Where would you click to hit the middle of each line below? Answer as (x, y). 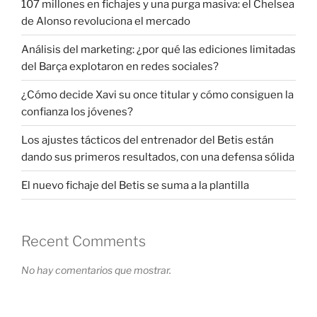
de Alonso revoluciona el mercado (106, 21)
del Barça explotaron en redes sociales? (120, 66)
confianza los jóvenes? (77, 111)
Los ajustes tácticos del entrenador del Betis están (148, 140)
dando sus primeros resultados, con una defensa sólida (158, 157)
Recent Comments (83, 242)
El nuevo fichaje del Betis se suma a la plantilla (135, 185)
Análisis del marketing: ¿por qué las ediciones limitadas (158, 49)
